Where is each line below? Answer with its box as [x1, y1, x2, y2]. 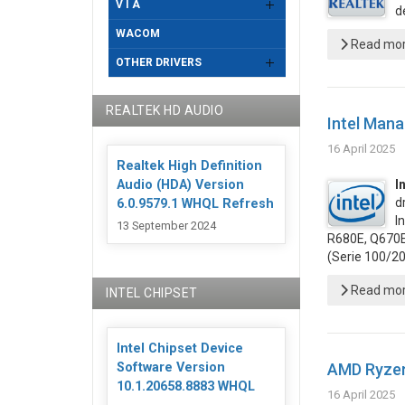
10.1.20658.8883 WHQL [117, 379, 255, 395]
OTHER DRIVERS [116, 56, 202, 69]
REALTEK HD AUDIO [106, 103, 223, 118]
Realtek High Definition [117, 158, 262, 174]
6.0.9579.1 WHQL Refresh [117, 196, 274, 212]
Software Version [117, 360, 225, 376]
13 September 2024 [117, 219, 216, 233]
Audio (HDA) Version [117, 177, 244, 193]
